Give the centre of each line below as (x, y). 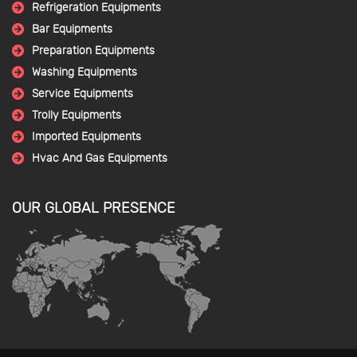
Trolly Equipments (76, 114)
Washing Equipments (84, 71)
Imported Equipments (86, 136)
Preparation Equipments (93, 50)
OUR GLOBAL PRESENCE (94, 208)
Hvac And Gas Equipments (100, 157)
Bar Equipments (72, 28)
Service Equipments (82, 93)
